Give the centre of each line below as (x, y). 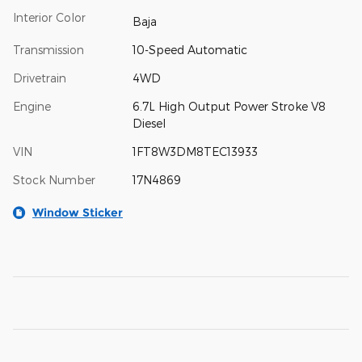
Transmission (48, 50)
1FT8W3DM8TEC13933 (195, 152)
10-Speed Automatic (189, 50)
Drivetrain (40, 78)
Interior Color (49, 17)
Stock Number (54, 180)
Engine (32, 107)
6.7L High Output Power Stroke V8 (229, 107)
